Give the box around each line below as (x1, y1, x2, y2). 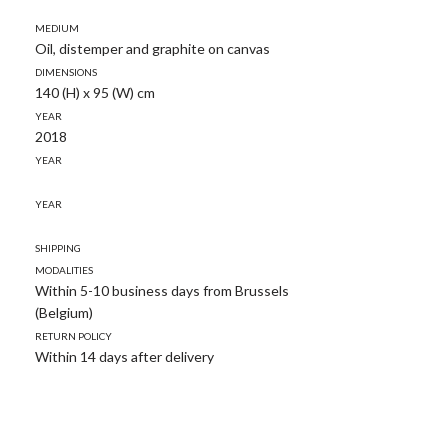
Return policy (35, 325, 112, 343)
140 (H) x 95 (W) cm (35, 83, 155, 101)
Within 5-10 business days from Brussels (35, 281, 289, 299)
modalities (35, 259, 93, 277)
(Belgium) (35, 303, 93, 321)
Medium (35, 17, 79, 35)
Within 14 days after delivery (35, 347, 214, 365)
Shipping (35, 237, 81, 255)
